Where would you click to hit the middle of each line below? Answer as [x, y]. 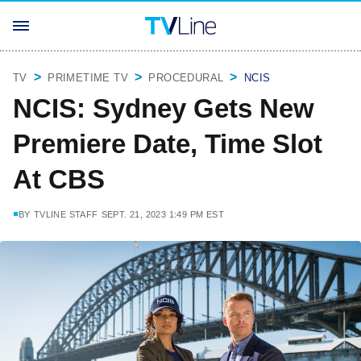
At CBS [59, 179]
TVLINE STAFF [66, 214]
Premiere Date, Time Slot [168, 144]
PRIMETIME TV [88, 78]
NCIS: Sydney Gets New [164, 108]
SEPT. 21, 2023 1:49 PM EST [163, 214]
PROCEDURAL [186, 78]
